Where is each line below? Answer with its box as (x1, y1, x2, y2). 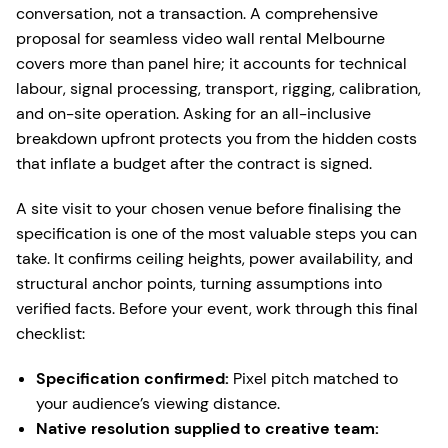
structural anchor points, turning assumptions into (16, 273, 382, 295)
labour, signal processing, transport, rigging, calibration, (16, 78, 421, 100)
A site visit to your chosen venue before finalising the (16, 198, 401, 220)
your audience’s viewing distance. (36, 393, 280, 415)
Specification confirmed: (36, 368, 229, 390)
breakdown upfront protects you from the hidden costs (16, 128, 417, 150)
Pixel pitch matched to (229, 368, 398, 390)
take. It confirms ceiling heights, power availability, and (16, 248, 413, 270)
